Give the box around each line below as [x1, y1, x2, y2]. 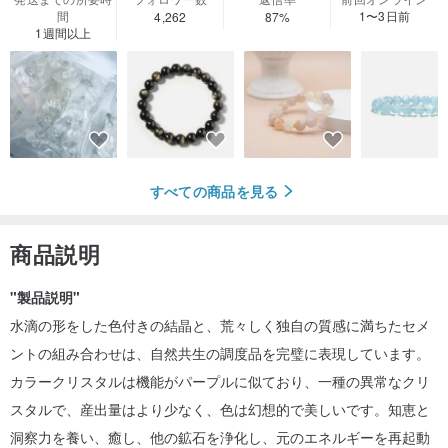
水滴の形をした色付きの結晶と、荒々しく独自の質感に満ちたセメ [10, 315, 430, 336]
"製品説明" [10, 287, 80, 308]
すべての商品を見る [149, 180, 279, 201]
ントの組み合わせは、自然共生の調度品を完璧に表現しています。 [10, 343, 430, 364]
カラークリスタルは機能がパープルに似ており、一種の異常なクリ [10, 371, 430, 392]
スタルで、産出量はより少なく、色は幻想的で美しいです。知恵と [10, 399, 430, 420]
